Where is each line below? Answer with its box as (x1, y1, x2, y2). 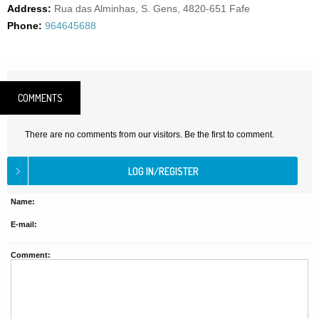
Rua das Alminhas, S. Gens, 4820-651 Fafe (54, 3, 250, 14)
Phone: (7, 20, 42, 31)
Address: (7, 3, 51, 14)
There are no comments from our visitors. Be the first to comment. (25, 130, 274, 140)
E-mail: (11, 220, 37, 229)
